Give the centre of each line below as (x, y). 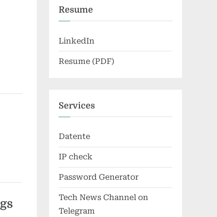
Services (77, 105)
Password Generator (99, 177)
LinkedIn (77, 41)
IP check (76, 157)
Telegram (77, 211)
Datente (74, 137)
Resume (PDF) (86, 61)
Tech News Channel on (103, 198)
